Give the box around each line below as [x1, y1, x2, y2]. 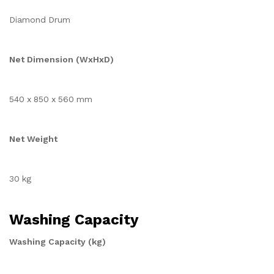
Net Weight [9, 134, 57, 144]
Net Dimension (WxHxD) [9, 54, 114, 64]
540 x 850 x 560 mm [9, 94, 92, 104]
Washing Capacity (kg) [9, 237, 106, 246]
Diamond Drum [9, 15, 70, 24]
